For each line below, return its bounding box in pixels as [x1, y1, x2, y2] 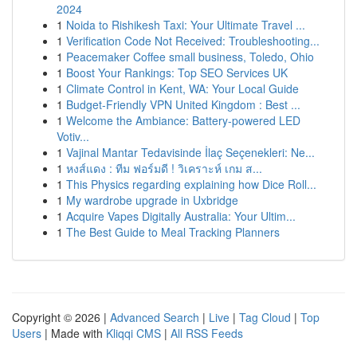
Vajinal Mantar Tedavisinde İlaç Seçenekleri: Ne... [66, 144, 315, 160]
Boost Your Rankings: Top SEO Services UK [66, 65, 288, 80]
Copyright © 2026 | [12, 309, 110, 325]
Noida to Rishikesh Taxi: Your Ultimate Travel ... [66, 17, 305, 33]
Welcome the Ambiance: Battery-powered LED [66, 112, 300, 128]
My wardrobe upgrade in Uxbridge [66, 192, 238, 208]
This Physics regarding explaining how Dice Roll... [66, 176, 316, 192]
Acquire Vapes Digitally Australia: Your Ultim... [66, 208, 296, 224]
